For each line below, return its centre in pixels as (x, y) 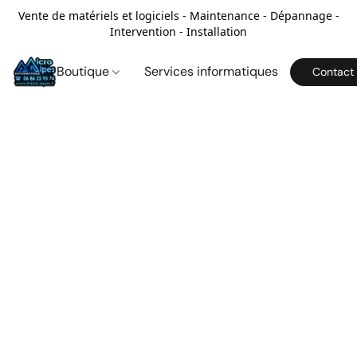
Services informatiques (212, 71)
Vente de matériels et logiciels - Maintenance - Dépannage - (178, 16)
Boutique (85, 71)
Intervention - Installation (178, 31)
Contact (333, 72)
